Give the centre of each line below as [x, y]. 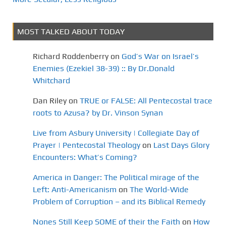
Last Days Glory [181, 145]
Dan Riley [50, 100]
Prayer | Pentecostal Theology [87, 145]
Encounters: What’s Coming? [85, 157]
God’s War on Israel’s [160, 56]
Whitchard [51, 80]
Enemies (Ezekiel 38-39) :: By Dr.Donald [104, 68]
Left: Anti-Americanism [75, 189]
